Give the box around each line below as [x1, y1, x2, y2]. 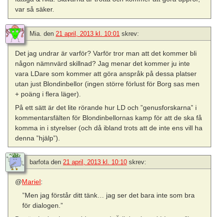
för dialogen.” [22, 201, 63, 210]
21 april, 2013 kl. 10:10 [63, 158, 127, 166]
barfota [30, 158, 49, 166]
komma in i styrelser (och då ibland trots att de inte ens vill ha [15, 124, 203, 132]
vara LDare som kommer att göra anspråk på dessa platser [15, 69, 197, 77]
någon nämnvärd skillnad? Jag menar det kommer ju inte [15, 59, 190, 67]
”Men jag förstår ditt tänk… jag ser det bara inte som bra [22, 191, 195, 200]
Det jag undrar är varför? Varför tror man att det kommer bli [15, 49, 197, 57]
